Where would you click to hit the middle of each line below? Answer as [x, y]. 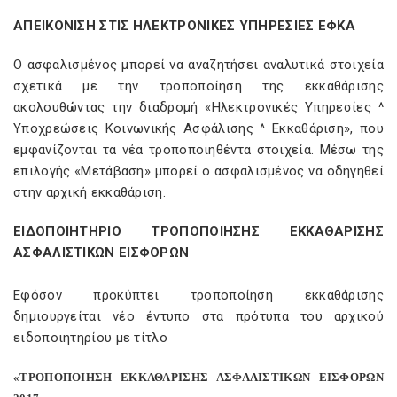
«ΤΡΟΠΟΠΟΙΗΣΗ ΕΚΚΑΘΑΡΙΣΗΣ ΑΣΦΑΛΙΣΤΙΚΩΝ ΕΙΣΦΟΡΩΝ [198, 377]
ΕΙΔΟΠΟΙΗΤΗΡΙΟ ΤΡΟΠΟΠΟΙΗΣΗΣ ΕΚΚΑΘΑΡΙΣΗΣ [198, 231]
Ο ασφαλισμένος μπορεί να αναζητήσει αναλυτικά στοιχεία [198, 65]
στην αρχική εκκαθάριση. [90, 192]
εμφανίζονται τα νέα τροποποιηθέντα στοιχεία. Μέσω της [198, 150]
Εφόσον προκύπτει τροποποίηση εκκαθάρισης [198, 295]
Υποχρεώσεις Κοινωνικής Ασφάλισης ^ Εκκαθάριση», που [198, 128]
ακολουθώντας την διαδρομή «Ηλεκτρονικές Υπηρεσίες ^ [198, 107]
